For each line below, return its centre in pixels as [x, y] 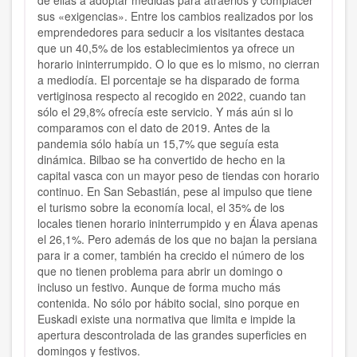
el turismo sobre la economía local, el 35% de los [161, 208]
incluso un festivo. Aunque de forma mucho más [159, 287]
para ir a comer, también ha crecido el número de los [171, 255]
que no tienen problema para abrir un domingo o [160, 271]
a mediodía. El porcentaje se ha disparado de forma [169, 80]
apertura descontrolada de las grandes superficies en [172, 335]
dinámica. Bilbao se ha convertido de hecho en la [161, 160]
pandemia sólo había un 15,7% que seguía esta [158, 144]
